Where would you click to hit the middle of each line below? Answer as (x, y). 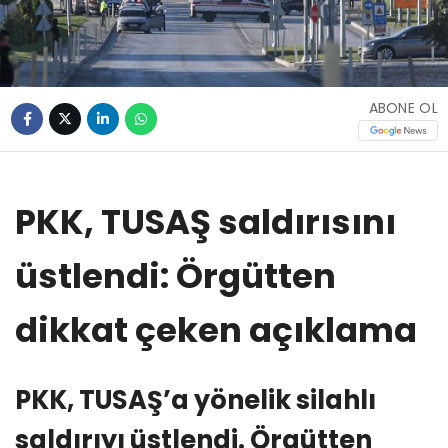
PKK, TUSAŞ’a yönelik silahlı (195, 399)
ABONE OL (403, 107)
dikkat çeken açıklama (216, 329)
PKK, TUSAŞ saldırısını (205, 221)
